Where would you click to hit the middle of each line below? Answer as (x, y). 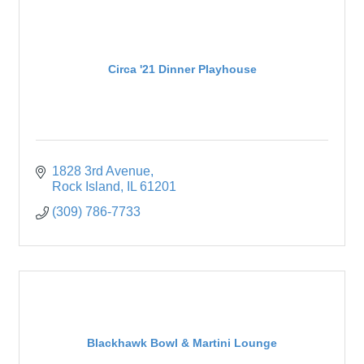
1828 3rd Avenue (101, 171)
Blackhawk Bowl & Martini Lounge (182, 342)
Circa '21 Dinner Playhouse (182, 69)
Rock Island (86, 187)
